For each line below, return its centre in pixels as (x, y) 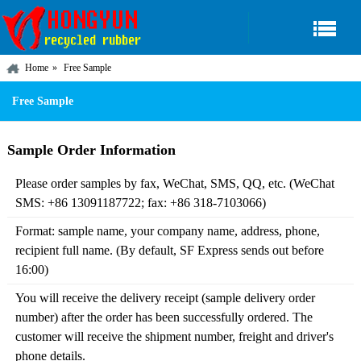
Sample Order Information (91, 150)
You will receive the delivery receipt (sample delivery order (165, 298)
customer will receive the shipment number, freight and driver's (174, 336)
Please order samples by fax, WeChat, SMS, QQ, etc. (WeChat (174, 183)
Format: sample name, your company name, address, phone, (167, 231)
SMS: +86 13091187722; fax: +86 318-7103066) (140, 203)
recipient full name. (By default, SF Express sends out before (169, 250)
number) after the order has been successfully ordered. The (164, 317)
